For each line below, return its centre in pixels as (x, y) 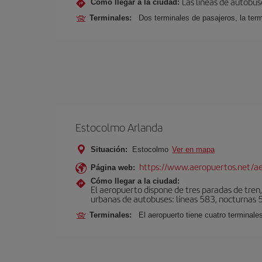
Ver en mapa (193, 149)
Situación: (109, 149)
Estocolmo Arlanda (119, 127)
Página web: (113, 168)
